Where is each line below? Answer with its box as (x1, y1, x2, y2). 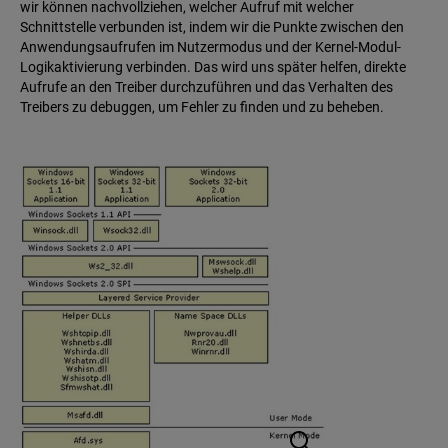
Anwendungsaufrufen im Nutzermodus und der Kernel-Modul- (20, 39, 401, 56)
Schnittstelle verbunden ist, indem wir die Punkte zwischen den (20, 19, 404, 36)
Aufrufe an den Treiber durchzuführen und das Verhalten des (20, 79, 393, 96)
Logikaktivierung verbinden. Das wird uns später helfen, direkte (20, 59, 406, 76)
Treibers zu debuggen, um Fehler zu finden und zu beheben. (20, 99, 384, 116)
